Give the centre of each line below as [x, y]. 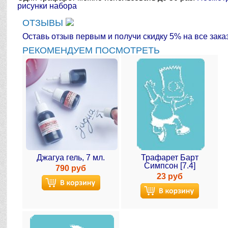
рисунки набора [47, 6]
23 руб [169, 176]
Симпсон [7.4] [169, 166]
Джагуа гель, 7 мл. [71, 158]
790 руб [71, 168]
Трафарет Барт [169, 158]
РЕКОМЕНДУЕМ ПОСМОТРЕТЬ [91, 50]
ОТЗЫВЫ [44, 23]
